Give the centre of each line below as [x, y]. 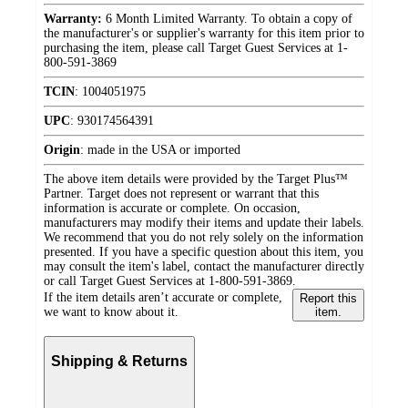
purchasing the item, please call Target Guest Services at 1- [196, 48]
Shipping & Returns [119, 361]
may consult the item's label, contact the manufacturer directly [204, 267]
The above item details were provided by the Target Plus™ [196, 179]
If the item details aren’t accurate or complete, [163, 298]
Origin [62, 150]
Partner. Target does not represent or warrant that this [181, 194]
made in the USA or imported [164, 150]
